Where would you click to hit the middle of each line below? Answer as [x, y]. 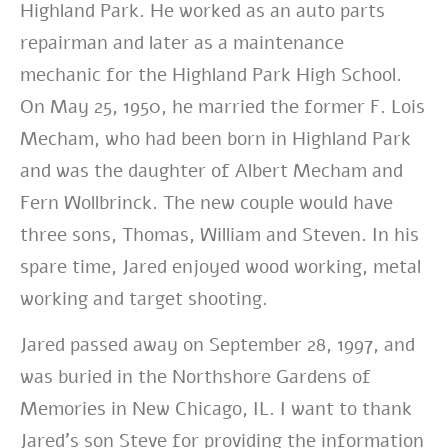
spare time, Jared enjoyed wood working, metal [220, 267]
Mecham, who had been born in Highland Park [215, 139]
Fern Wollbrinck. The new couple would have [206, 203]
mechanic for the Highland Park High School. [211, 75]
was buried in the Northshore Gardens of [195, 377]
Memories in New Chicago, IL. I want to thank [216, 409]
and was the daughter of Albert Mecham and [211, 171]
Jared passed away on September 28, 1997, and [217, 345]
